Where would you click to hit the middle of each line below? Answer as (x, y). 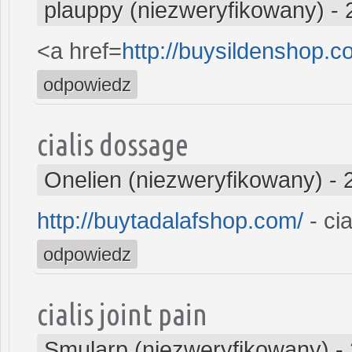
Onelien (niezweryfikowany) (183, 180)
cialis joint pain (122, 313)
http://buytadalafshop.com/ (170, 220)
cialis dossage (113, 144)
